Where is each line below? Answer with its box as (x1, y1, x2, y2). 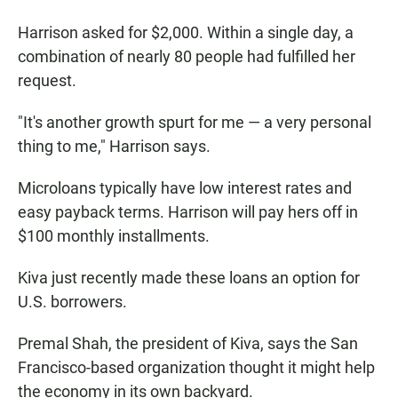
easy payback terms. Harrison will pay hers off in (18, 203, 358, 221)
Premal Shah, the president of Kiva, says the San (18, 334, 358, 353)
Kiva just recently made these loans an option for (18, 268, 360, 287)
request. (18, 71, 76, 90)
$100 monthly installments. (18, 227, 210, 245)
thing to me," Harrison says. (18, 137, 211, 155)
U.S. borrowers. (18, 292, 127, 311)
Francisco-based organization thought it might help (18, 358, 375, 377)
